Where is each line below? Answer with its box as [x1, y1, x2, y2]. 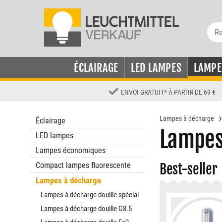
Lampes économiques [36, 146, 106, 155]
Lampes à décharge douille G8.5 [41, 204, 132, 213]
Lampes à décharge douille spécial [41, 190, 139, 199]
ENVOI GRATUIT [121, 88, 165, 96]
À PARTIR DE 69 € [168, 88, 216, 96]
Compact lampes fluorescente [36, 161, 131, 170]
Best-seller [160, 161, 218, 178]
